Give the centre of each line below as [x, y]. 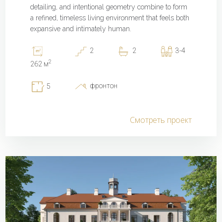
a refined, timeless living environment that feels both [110, 18]
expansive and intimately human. [81, 29]
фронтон [103, 85]
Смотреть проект [161, 120]
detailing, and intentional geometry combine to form [109, 7]
